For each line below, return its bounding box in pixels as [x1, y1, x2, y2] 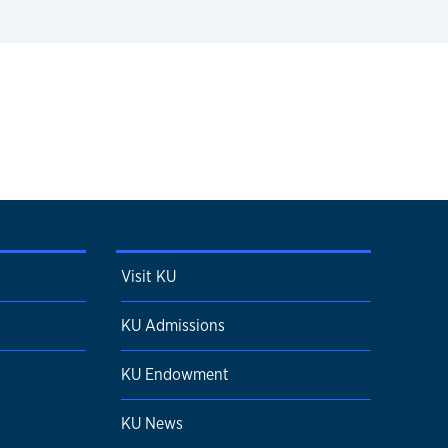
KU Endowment [121, 364, 229, 385]
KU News [121, 413, 183, 434]
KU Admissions [121, 315, 225, 336]
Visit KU [121, 266, 176, 287]
